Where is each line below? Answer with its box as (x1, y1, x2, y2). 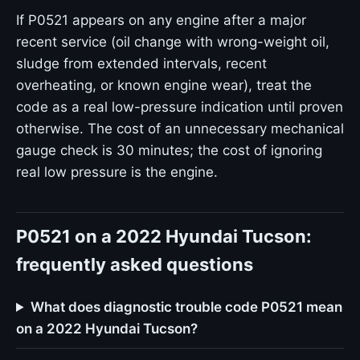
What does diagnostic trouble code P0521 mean (31, 299, 343, 315)
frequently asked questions (16, 254, 253, 275)
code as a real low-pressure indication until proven (16, 99, 343, 115)
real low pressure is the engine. (16, 164, 218, 180)
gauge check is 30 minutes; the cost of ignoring (16, 142, 322, 158)
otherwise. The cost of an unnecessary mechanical (16, 121, 344, 137)
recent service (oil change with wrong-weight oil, (16, 34, 329, 50)
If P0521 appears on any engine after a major (16, 12, 306, 28)
